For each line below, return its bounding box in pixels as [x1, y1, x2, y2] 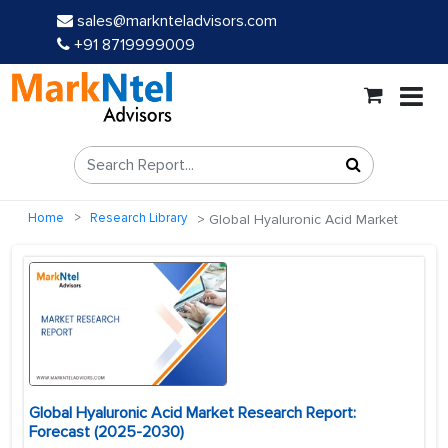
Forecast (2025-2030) [29, 422, 184, 443]
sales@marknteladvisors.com [77, 11, 277, 31]
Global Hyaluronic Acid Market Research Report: [29, 403, 356, 424]
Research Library [90, 210, 187, 227]
